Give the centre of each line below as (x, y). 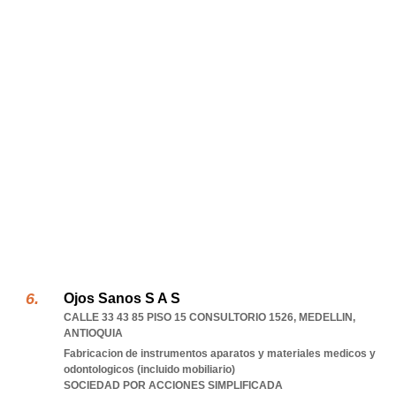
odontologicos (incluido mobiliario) (149, 369)
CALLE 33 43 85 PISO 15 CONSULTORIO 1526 (179, 317)
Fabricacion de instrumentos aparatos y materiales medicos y (220, 354)
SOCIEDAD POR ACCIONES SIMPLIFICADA (173, 385)
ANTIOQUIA (93, 333)
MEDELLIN (326, 317)
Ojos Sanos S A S (122, 298)
